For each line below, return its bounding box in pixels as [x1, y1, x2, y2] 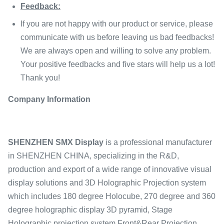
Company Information [8, 95, 90, 103]
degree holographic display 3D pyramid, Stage [8, 205, 172, 214]
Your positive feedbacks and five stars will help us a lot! [20, 60, 215, 68]
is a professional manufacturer [103, 138, 212, 146]
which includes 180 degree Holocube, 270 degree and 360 [8, 192, 215, 200]
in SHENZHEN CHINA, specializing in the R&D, [8, 151, 179, 160]
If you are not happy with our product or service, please [20, 19, 213, 28]
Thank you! [20, 73, 60, 82]
